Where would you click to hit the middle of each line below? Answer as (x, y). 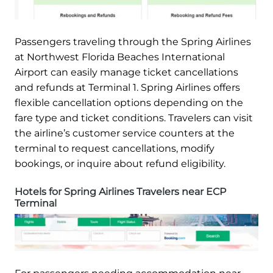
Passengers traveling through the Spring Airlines (133, 41)
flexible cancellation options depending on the (129, 102)
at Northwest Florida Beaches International (120, 57)
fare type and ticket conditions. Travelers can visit (134, 118)
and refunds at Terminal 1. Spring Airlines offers (127, 87)
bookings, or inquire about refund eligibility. (120, 163)
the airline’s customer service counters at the (125, 133)
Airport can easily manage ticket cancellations (126, 72)
